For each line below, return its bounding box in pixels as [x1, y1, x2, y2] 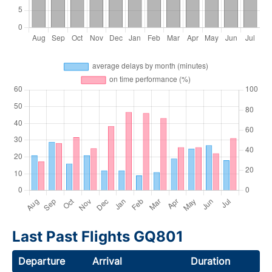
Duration [190, 254, 230, 267]
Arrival [92, 254, 123, 267]
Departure [18, 254, 65, 267]
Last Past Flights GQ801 [12, 227, 183, 245]
